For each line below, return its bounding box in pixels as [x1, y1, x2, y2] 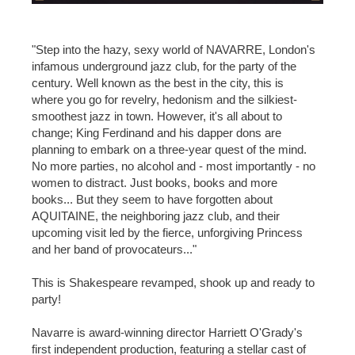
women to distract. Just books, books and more [32, 176, 277, 189]
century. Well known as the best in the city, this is [32, 76, 284, 90]
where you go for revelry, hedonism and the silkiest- [32, 93, 297, 106]
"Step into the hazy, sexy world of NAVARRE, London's [32, 43, 315, 56]
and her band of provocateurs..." [32, 242, 197, 256]
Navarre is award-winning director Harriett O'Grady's [32, 326, 303, 339]
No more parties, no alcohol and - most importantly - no [32, 159, 315, 173]
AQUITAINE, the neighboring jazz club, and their [32, 209, 280, 223]
